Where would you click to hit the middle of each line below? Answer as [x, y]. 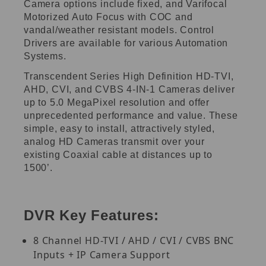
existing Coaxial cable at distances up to [118, 154]
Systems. [45, 56]
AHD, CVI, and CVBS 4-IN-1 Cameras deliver [129, 89]
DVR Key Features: [91, 215]
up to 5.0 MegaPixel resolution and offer [117, 102]
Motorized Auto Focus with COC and [108, 17]
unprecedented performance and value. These [131, 115]
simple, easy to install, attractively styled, [119, 128]
